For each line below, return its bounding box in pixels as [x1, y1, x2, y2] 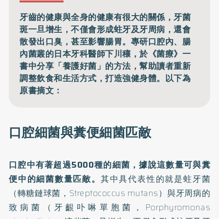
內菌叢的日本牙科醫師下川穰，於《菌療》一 [20, 47, 191, 60]
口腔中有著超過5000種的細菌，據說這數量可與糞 [8, 158, 211, 171]
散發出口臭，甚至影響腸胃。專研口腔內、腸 [20, 35, 191, 48]
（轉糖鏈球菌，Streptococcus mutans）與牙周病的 [8, 187, 211, 199]
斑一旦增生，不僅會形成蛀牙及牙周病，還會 [20, 22, 191, 36]
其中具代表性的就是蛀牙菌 [100, 173, 211, 185]
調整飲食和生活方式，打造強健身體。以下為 [20, 71, 191, 85]
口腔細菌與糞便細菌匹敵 [8, 122, 152, 143]
